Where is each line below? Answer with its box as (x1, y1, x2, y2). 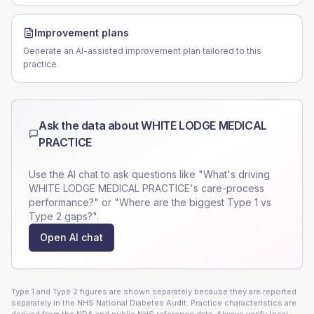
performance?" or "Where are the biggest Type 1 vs (29, 196, 271, 208)
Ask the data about (38, 118, 142, 132)
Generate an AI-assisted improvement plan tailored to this (23, 46, 261, 56)
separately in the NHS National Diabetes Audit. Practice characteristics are (11, 298, 296, 308)
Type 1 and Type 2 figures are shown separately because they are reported (11, 287, 296, 296)
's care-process (190, 182, 264, 194)
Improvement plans (34, 27, 129, 39)
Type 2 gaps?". (29, 210, 99, 222)
